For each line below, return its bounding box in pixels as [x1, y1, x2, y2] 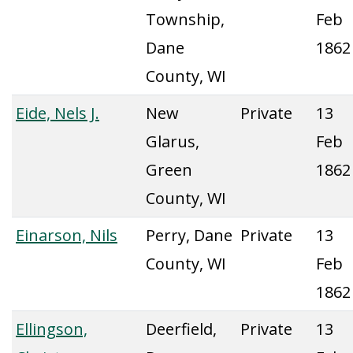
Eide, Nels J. [16, 102, 99, 124]
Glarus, [146, 131, 199, 152]
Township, [146, 9, 225, 30]
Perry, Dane [146, 225, 232, 246]
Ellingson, [16, 318, 87, 340]
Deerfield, [146, 318, 217, 340]
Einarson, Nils [16, 225, 117, 246]
